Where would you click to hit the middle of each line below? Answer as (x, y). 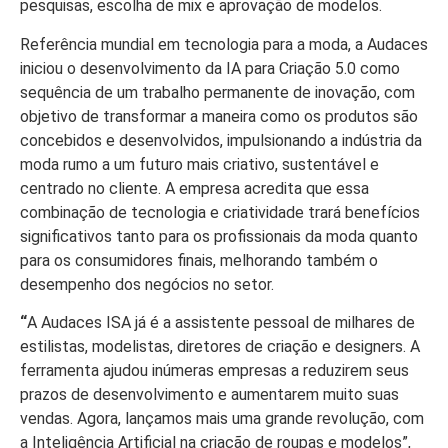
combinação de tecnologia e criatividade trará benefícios (220, 212)
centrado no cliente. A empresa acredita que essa (194, 188)
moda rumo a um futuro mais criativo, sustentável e (199, 164)
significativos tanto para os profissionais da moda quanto (219, 236)
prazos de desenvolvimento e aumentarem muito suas (209, 395)
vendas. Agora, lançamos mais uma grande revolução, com (222, 419)
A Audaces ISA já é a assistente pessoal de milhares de (221, 323)
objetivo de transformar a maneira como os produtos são (219, 116)
